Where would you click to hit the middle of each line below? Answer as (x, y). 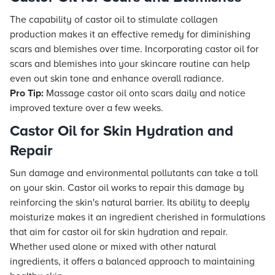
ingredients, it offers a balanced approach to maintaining (132, 261)
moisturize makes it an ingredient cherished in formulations (137, 217)
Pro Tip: (27, 93)
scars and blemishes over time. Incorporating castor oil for (134, 49)
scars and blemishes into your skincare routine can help (130, 64)
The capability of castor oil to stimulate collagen (114, 20)
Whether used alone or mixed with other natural (113, 247)
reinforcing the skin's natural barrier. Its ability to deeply (130, 203)
